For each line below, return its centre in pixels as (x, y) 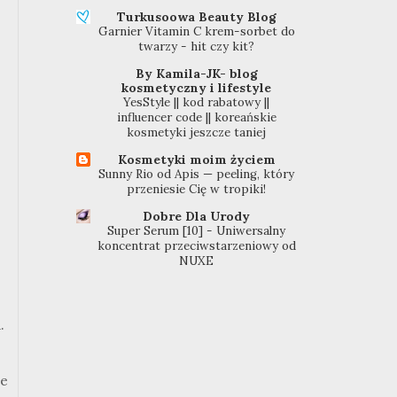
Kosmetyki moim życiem (196, 160)
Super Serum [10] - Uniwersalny (197, 231)
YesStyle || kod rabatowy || (197, 103)
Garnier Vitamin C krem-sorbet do (196, 32)
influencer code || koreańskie (196, 118)
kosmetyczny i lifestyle (197, 88)
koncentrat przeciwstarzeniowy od (196, 246)
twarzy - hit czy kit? (197, 47)
